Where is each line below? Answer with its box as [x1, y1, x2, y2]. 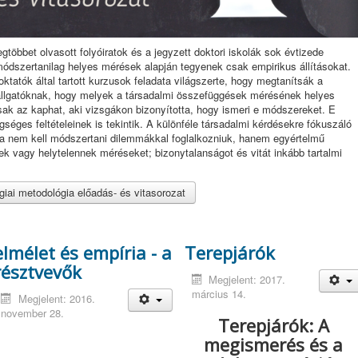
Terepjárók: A [217, 313, 329, 337]
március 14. [191, 286, 246, 301]
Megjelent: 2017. [208, 272, 285, 287]
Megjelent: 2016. [18, 291, 95, 306]
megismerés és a [204, 332, 344, 356]
